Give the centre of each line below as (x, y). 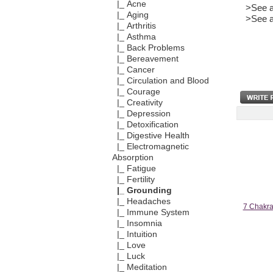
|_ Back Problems (148, 48)
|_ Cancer (133, 70)
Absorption (133, 158)
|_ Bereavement (145, 59)
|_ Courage (136, 92)
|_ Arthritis (134, 26)
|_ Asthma (134, 37)
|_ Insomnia (137, 224)
